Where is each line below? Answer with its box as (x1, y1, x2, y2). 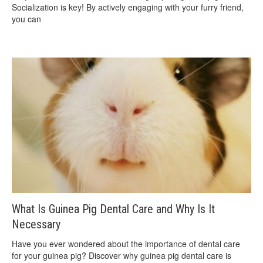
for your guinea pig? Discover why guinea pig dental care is (12, 249, 231, 262)
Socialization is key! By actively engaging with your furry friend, (12, 1, 244, 14)
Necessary (12, 217, 60, 232)
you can (12, 13, 41, 25)
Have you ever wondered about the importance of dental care (12, 238, 240, 250)
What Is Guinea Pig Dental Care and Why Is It (12, 202, 215, 217)
